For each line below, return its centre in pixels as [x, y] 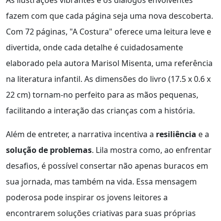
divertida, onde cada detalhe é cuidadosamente [94, 47]
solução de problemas [49, 150]
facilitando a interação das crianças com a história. [100, 110]
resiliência [176, 134]
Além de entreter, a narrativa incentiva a [81, 134]
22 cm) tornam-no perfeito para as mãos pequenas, [102, 94]
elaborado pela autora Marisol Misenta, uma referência [109, 63]
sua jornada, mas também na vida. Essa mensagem [101, 181]
